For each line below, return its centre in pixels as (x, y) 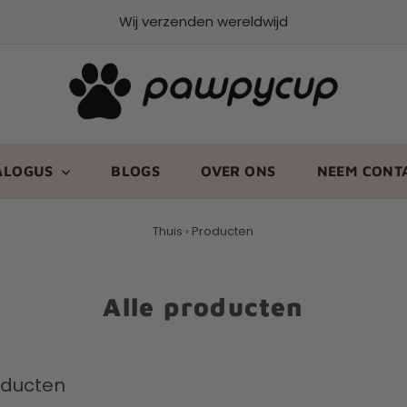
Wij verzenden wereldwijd (203, 21)
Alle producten (203, 307)
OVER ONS (238, 171)
